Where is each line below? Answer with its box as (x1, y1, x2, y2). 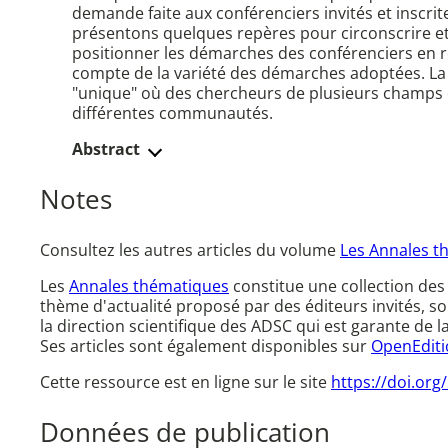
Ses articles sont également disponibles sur (40, 335, 371, 358)
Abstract (72, 138, 140, 161)
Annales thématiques (69, 275, 229, 298)
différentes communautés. (72, 102, 273, 125)
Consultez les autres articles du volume (40, 239, 340, 262)
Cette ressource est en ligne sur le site (40, 371, 331, 394)
